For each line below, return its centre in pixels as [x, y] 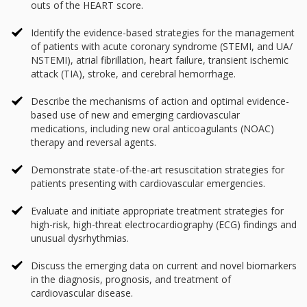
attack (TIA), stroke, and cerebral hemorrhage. [133, 74]
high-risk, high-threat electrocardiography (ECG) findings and [164, 225]
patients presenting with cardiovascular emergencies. [148, 184]
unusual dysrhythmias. [80, 238]
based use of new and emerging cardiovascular [135, 115]
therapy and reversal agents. [94, 143]
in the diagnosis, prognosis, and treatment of [131, 280]
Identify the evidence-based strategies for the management [163, 33]
